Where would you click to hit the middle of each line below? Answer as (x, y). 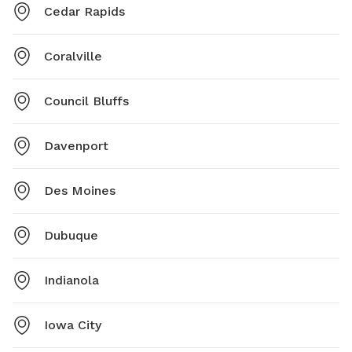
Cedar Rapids (84, 11)
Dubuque (71, 235)
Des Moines (80, 190)
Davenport (76, 145)
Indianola (71, 280)
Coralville (73, 56)
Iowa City (73, 324)
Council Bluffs (86, 101)
